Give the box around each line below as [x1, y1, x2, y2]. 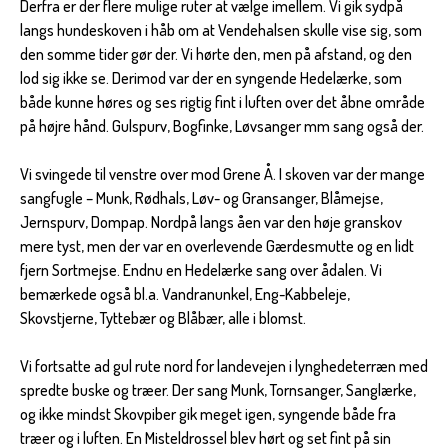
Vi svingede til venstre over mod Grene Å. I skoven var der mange [20, 164, 425, 185]
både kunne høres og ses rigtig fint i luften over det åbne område [20, 92, 425, 113]
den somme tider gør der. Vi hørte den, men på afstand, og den [20, 44, 412, 65]
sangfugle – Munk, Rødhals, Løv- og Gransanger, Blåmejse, [20, 188, 383, 209]
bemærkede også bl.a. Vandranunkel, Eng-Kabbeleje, [20, 284, 350, 305]
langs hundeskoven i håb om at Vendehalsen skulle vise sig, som [20, 20, 422, 41]
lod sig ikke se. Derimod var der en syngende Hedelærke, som [20, 68, 402, 89]
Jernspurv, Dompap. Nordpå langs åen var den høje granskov [20, 212, 402, 233]
